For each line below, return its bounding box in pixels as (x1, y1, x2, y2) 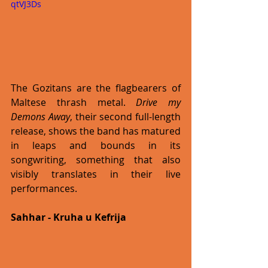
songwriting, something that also (11, 153, 181, 166)
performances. (11, 182, 80, 195)
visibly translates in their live (11, 167, 181, 181)
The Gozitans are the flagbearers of (11, 81, 181, 95)
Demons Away (11, 110, 70, 123)
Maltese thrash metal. (11, 96, 136, 109)
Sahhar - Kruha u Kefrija (11, 211, 126, 224)
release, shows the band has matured (11, 124, 181, 138)
